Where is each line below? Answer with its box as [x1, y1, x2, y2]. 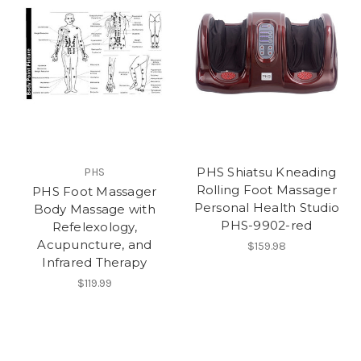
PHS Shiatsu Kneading [197, 164, 337, 180]
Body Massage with [33, 201, 156, 217]
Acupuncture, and [37, 236, 152, 252]
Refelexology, [52, 218, 137, 234]
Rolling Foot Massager [196, 181, 337, 197]
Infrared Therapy [42, 254, 147, 270]
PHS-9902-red [221, 217, 313, 233]
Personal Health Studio [193, 199, 339, 215]
